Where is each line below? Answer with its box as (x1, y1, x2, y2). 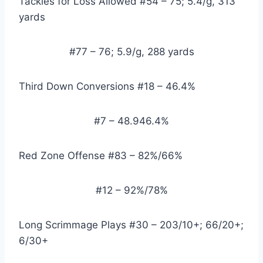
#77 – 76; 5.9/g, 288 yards (69, 46, 194, 58)
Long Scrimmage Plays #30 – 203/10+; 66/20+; (19, 219, 244, 231)
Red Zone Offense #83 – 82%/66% (19, 150, 183, 162)
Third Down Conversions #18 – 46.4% (19, 80, 195, 93)
